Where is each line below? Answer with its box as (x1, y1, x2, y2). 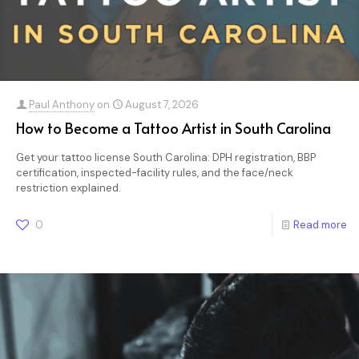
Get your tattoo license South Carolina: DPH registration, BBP (16, 151, 316, 164)
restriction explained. (16, 181, 121, 195)
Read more (293, 218, 347, 232)
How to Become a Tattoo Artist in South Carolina (16, 118, 331, 138)
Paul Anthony (29, 98, 95, 111)
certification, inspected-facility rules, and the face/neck (16, 166, 293, 179)
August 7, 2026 (125, 98, 199, 111)
